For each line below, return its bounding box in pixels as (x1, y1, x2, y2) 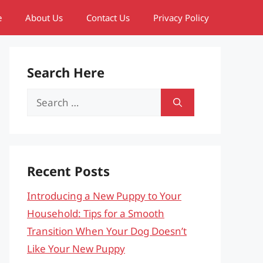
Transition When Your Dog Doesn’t (27, 224, 187, 238)
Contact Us (86, 12, 130, 23)
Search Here (27, 63, 104, 81)
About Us (25, 12, 63, 23)
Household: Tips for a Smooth (27, 207, 164, 220)
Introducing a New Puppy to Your (27, 189, 181, 203)
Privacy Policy (153, 12, 209, 23)
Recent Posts (27, 162, 110, 180)
